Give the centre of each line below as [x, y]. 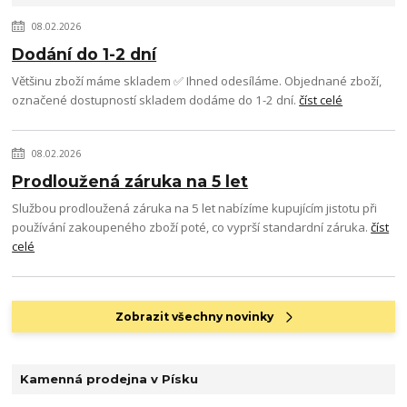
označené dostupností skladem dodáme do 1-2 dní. [156, 100]
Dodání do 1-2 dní [84, 54]
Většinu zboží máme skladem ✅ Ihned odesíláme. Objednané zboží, [197, 81]
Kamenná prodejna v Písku [109, 379]
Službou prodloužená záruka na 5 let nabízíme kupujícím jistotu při [195, 208]
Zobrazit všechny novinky [195, 316]
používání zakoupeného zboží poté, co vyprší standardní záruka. [192, 227]
